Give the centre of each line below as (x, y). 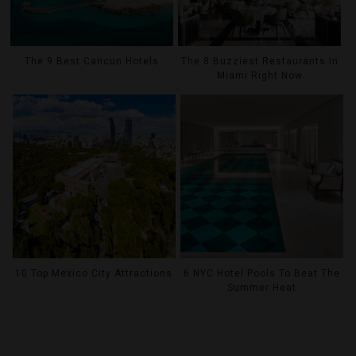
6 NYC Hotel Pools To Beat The (262, 273)
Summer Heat (262, 287)
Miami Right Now (259, 76)
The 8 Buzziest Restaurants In (259, 62)
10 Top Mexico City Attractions (94, 273)
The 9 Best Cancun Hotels (92, 62)
